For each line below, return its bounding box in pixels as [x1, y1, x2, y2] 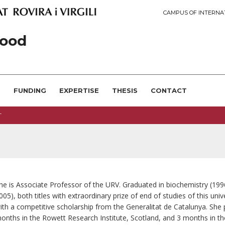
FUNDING [14, 86, 46, 94]
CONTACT [151, 86, 187, 94]
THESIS [112, 86, 138, 94]
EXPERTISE [59, 86, 99, 94]
